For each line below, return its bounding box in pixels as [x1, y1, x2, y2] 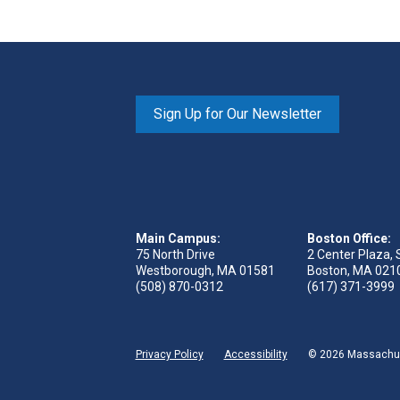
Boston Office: [306, 231, 391, 246]
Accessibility [223, 348, 287, 361]
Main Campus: [135, 231, 221, 246]
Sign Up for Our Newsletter [153, 105, 321, 122]
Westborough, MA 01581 [135, 263, 275, 278]
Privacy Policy [135, 348, 204, 361]
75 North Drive [135, 247, 215, 262]
